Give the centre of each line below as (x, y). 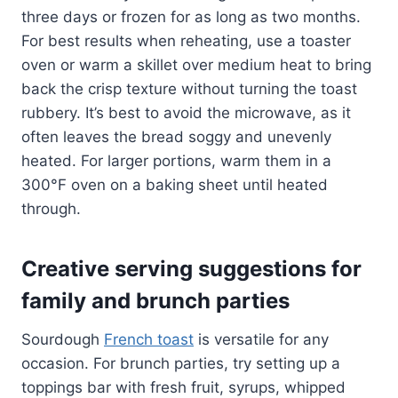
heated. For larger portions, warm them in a (176, 161)
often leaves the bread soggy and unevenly (176, 137)
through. (51, 209)
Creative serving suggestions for (191, 269)
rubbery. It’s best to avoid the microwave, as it (186, 113)
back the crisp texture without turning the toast (189, 89)
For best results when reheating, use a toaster (186, 41)
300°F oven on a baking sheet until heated (175, 185)
